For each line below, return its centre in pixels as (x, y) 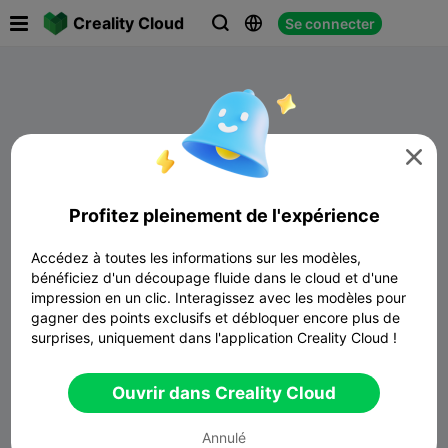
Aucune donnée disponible (224, 319)
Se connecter (330, 23)
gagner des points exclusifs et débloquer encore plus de (216, 318)
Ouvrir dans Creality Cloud (223, 393)
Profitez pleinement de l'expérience (224, 216)
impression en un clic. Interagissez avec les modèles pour (219, 298)
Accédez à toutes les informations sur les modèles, (196, 258)
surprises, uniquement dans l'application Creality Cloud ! (214, 338)
